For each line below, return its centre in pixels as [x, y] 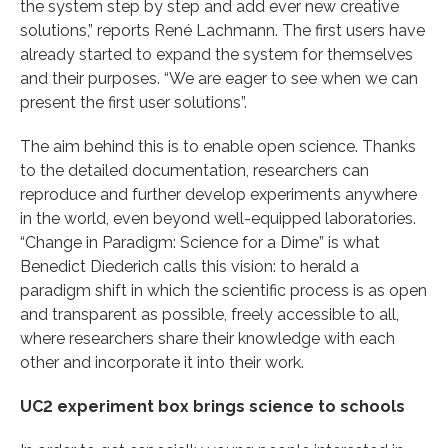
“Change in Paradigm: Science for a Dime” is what [200, 242]
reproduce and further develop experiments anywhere [218, 194]
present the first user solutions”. [133, 102]
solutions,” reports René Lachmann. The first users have [222, 30]
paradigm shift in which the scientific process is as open [223, 290]
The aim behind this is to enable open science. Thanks [218, 146]
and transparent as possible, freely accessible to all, [209, 314]
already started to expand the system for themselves [216, 54]
